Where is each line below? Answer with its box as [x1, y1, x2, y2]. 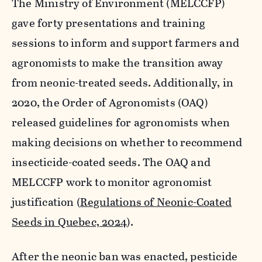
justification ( [12, 193, 80, 211]
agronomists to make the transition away [12, 54, 223, 71]
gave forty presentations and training [12, 14, 206, 32]
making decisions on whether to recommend [12, 133, 243, 151]
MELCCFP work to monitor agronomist [12, 173, 212, 191]
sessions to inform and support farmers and [12, 34, 239, 51]
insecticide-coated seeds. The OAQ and [12, 153, 211, 171]
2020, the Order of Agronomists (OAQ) [12, 94, 208, 111]
